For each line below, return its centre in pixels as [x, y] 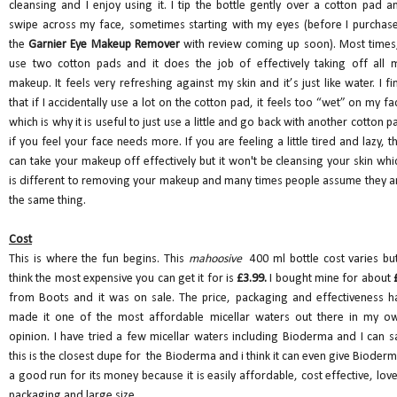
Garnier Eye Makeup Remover [104, 45]
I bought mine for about [330, 279]
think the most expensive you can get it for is [123, 279]
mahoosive [217, 260]
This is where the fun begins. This [99, 260]
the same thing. [47, 201]
